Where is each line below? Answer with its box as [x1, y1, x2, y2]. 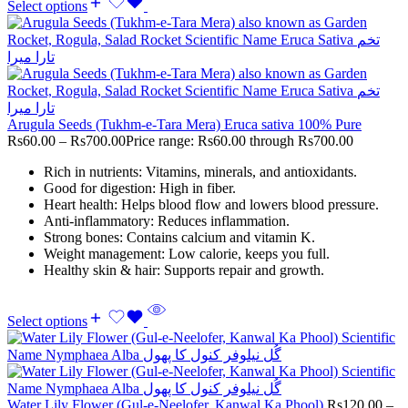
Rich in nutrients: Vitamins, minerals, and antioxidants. [44, 163, 357, 179]
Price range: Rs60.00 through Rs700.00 [126, 132, 353, 148]
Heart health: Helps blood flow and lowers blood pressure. [44, 196, 379, 212]
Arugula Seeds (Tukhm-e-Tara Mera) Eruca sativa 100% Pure [7, 116, 362, 132]
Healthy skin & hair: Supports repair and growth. [44, 261, 324, 278]
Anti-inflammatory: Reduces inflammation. [44, 212, 290, 229]
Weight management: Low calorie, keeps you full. [44, 245, 330, 261]
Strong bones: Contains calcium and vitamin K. [44, 229, 315, 245]
